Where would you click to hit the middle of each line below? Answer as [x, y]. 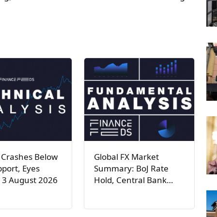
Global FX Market [126, 156]
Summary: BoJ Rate [131, 168]
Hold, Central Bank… [133, 180]
